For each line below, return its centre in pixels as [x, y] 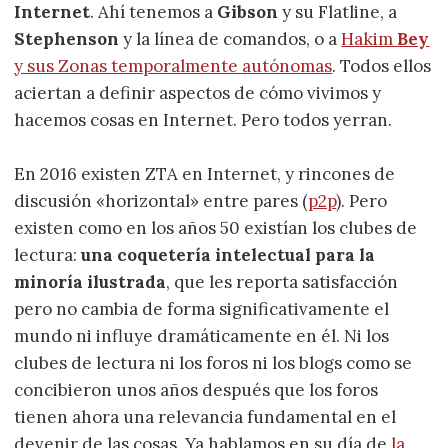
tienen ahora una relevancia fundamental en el [205, 417]
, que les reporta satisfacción [282, 282]
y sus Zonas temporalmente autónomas [173, 66]
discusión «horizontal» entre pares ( [161, 201]
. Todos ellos [382, 66]
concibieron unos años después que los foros [196, 390]
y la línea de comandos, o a [230, 39]
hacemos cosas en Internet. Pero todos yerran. [203, 120]
